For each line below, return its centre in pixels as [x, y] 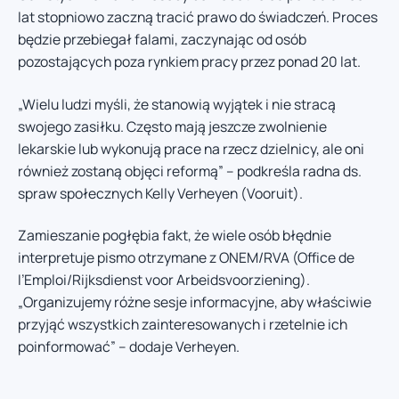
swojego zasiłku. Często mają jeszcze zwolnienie [172, 126]
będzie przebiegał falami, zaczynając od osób [162, 40]
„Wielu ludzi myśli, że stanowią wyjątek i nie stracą [177, 104]
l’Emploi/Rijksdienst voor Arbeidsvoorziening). [164, 280]
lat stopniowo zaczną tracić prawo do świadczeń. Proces [198, 17]
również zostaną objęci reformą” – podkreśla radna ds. [190, 171]
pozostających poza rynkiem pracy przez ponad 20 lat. [189, 62]
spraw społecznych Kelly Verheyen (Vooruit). [160, 193]
